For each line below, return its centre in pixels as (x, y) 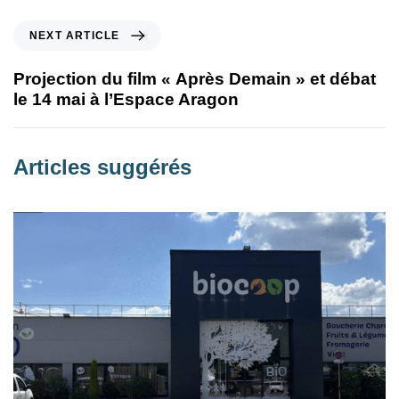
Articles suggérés (102, 167)
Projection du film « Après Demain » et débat (195, 78)
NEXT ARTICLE (75, 35)
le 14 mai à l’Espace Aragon (126, 99)
